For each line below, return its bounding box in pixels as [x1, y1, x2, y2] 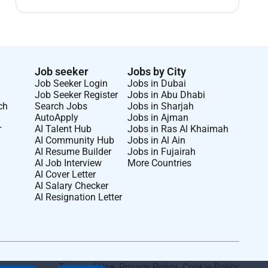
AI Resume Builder [34, 145, 111, 157]
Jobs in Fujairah [127, 145, 196, 157]
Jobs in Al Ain [127, 134, 185, 146]
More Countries [127, 157, 191, 169]
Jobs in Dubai [127, 77, 186, 89]
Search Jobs [34, 100, 87, 112]
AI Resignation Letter [34, 191, 122, 203]
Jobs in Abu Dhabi [127, 89, 205, 100]
